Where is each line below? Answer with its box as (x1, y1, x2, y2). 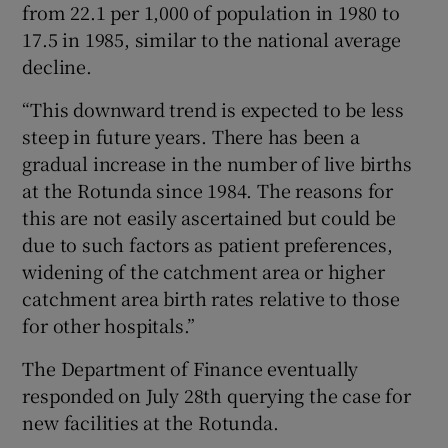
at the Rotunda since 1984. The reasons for (22, 177, 394, 204)
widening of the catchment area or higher (22, 258, 385, 285)
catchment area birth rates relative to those (22, 285, 400, 312)
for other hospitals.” (22, 312, 196, 339)
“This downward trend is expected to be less (22, 96, 404, 123)
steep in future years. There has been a (22, 123, 360, 150)
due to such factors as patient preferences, (22, 231, 393, 258)
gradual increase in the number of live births (22, 150, 412, 177)
